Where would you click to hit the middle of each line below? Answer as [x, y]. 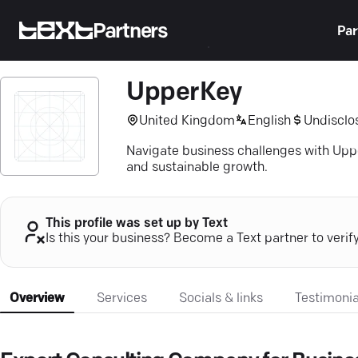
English [269, 121]
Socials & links [221, 298]
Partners [130, 32]
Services [122, 298]
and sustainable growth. [197, 168]
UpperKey [184, 93]
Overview [37, 298]
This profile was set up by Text [137, 224]
